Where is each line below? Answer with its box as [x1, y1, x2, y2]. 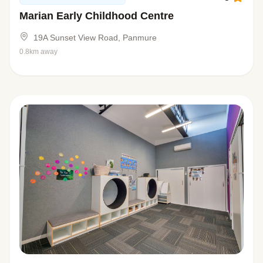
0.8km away [19, 48, 58, 56]
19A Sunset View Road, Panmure [33, 33, 157, 43]
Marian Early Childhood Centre [19, 10, 174, 22]
